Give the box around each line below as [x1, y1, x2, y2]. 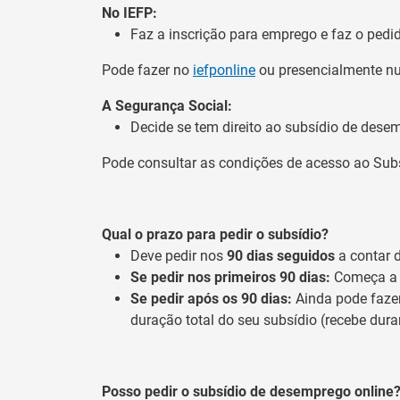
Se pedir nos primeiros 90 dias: [130, 268, 330, 286]
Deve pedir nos [130, 246, 227, 264]
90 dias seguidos [227, 246, 338, 264]
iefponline [193, 61, 255, 79]
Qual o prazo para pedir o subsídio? [102, 225, 329, 243]
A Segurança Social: [102, 96, 232, 114]
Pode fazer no [102, 61, 193, 79]
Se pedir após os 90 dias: [130, 289, 292, 307]
